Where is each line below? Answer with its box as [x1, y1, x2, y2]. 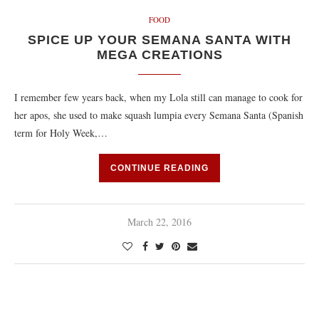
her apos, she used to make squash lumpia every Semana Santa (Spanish [14, 108, 303, 122]
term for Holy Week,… [14, 126, 108, 140]
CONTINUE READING [110, 163, 209, 173]
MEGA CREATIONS [96, 48, 223, 62]
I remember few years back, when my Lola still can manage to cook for [14, 90, 303, 104]
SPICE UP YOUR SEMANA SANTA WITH [28, 33, 291, 47]
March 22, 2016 [127, 215, 192, 229]
